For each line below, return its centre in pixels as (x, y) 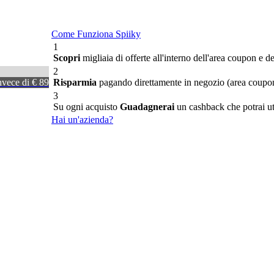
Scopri (67, 58)
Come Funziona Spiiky (96, 34)
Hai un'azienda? (82, 120)
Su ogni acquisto (87, 107)
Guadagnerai (147, 107)
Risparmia (75, 82)
